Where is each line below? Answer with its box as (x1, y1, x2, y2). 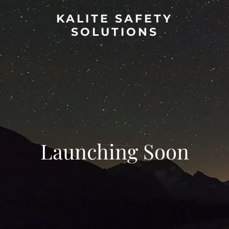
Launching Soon (40, 138, 189, 165)
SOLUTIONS (71, 25, 158, 39)
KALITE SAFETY (56, 12, 173, 26)
